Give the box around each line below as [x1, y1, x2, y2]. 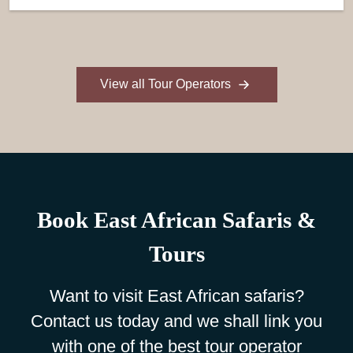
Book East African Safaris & [37, 206, 316, 232]
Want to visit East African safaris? [49, 285, 304, 306]
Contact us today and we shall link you [31, 310, 322, 331]
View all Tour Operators [99, 76, 234, 91]
